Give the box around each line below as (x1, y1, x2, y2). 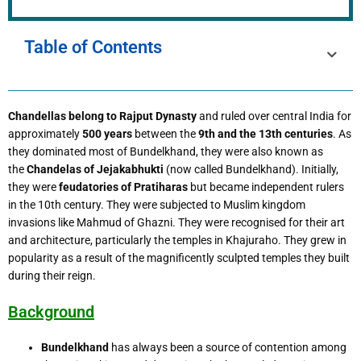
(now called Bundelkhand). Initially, (166, 162, 338, 176)
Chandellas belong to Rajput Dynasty (8, 109, 197, 122)
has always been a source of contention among (109, 341, 347, 355)
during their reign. (8, 268, 98, 282)
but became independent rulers (188, 180, 344, 193)
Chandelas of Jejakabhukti (27, 162, 166, 176)
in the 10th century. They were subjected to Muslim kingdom (8, 197, 305, 211)
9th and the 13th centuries (198, 127, 333, 140)
